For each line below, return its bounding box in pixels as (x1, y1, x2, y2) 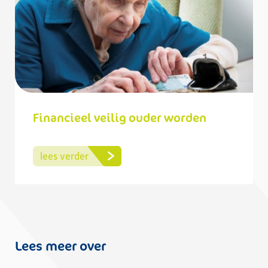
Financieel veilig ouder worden (33, 109, 206, 126)
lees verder (40, 150, 89, 162)
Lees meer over (15, 236, 106, 255)
